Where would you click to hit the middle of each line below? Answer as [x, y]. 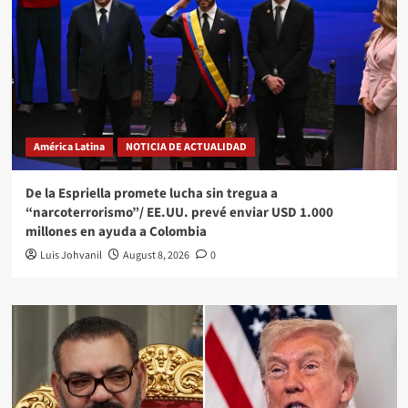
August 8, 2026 [156, 255]
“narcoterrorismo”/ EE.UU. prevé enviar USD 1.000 [179, 212]
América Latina [69, 147]
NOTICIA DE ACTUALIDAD [186, 147]
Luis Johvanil [71, 255]
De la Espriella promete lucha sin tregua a [151, 193]
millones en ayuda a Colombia [116, 231]
